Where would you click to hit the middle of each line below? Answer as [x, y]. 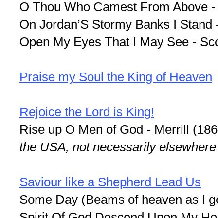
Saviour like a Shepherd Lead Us [110, 182]
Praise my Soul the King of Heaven [116, 77]
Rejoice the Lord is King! [87, 112]
